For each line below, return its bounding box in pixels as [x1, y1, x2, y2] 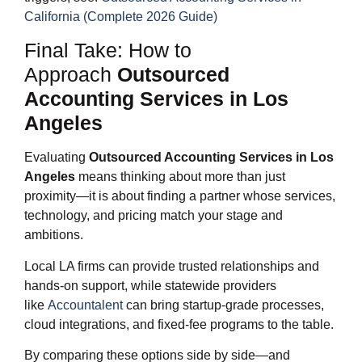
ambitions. [24, 228, 83, 242]
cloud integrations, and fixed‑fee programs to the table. [24, 317, 334, 331]
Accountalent [48, 297, 123, 312]
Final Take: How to [24, 39, 192, 62]
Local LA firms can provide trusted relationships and [24, 259, 319, 273]
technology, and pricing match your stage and [24, 208, 283, 223]
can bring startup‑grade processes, [123, 297, 324, 312]
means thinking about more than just [75, 170, 285, 184]
